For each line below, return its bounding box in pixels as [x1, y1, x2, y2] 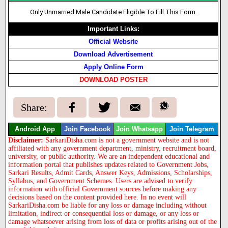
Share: [21, 102, 48, 113]
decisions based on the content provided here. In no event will [8, 193, 187, 201]
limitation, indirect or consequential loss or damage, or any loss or [8, 209, 199, 217]
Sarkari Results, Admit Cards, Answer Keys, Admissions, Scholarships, [8, 168, 213, 177]
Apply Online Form [83, 63, 144, 71]
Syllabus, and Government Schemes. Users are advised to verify [8, 177, 193, 185]
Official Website [89, 38, 138, 45]
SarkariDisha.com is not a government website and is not [45, 136, 210, 144]
